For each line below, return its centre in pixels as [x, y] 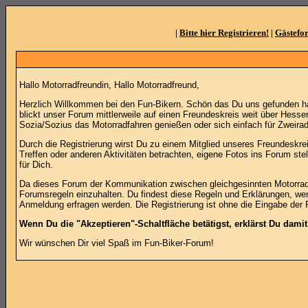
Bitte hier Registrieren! [224, 33]
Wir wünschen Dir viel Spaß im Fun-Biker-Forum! [116, 243]
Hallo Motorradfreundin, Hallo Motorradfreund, [109, 85]
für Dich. [36, 165]
